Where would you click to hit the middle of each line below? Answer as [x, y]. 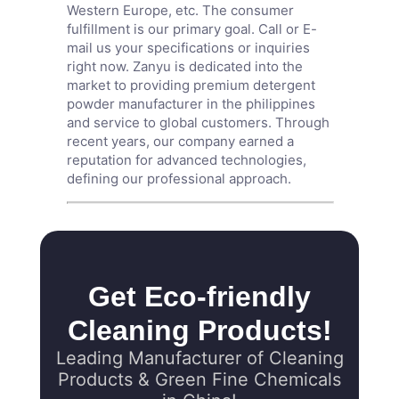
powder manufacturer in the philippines [191, 103]
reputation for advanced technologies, [186, 159]
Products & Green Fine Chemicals [199, 379]
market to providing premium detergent [191, 85]
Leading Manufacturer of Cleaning [199, 358]
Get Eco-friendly [199, 296]
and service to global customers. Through [198, 122]
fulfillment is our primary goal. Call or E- [191, 28]
